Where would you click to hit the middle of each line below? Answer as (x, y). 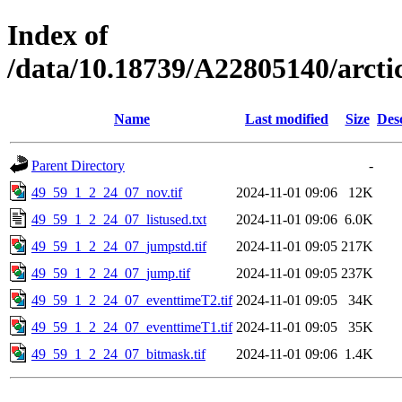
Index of (58, 35)
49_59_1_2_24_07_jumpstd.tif (119, 246)
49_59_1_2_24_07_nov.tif (107, 192)
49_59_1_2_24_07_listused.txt (119, 219)
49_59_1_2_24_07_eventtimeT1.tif (132, 327)
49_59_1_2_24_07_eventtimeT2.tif (132, 300)
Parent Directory (78, 165)
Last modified (287, 118)
